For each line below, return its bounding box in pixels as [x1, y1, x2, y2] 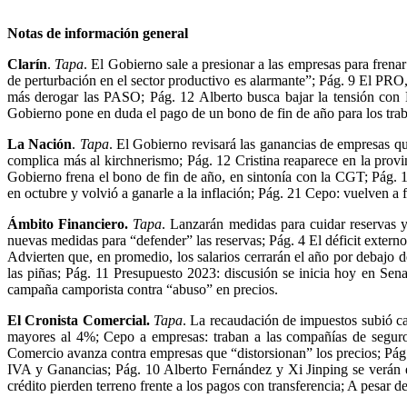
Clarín [7, 55, 47, 72]
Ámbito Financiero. [7, 215, 134, 232]
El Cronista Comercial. [7, 312, 154, 328]
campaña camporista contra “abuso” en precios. [7, 281, 278, 297]
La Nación [7, 135, 73, 152]
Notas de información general [7, 25, 188, 41]
